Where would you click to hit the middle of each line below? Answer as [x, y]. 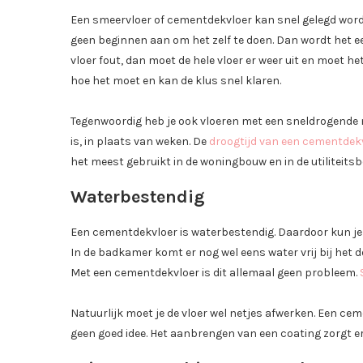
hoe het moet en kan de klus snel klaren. [176, 81]
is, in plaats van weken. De [140, 142]
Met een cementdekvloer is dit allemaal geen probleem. [215, 273]
